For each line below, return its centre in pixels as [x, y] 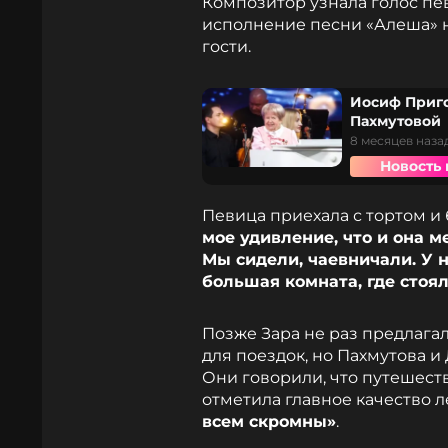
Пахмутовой [395, 121]
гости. [226, 46]
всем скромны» [269, 421]
